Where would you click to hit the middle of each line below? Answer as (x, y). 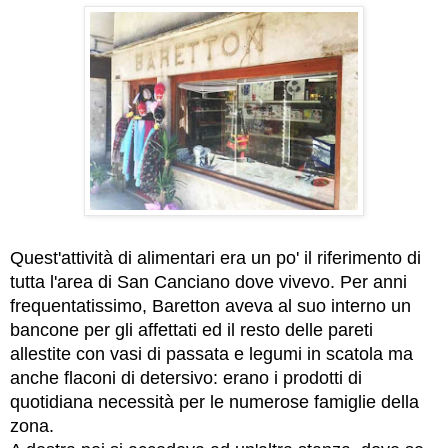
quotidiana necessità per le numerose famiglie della (214, 402)
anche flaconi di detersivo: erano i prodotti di (186, 378)
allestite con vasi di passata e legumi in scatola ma (211, 354)
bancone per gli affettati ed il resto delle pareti (191, 330)
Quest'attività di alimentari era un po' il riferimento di (215, 258)
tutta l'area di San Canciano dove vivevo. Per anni (208, 282)
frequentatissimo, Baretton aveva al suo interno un (210, 306)
